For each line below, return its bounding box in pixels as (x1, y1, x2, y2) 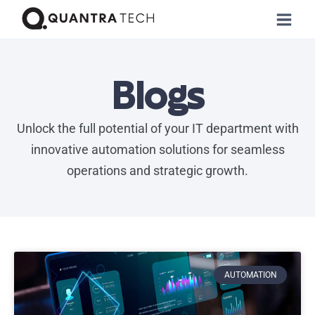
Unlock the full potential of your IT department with (16, 121, 299, 136)
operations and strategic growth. (67, 163, 248, 178)
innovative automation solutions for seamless (30, 142, 285, 157)
